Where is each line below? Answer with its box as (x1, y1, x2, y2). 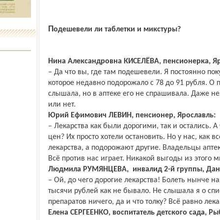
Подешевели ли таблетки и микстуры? (53, 26, 181, 33)
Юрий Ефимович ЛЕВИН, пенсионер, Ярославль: (48, 111, 216, 119)
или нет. (48, 101, 76, 109)
